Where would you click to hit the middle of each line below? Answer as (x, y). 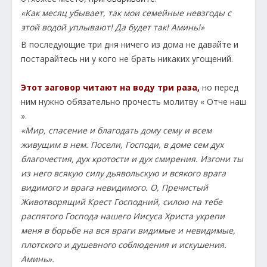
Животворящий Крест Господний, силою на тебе (122, 202)
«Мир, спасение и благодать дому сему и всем (116, 131)
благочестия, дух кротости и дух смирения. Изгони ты (132, 159)
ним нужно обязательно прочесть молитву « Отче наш (133, 102)
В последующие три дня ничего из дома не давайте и (130, 45)
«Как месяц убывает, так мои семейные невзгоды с (126, 13)
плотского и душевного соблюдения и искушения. (124, 245)
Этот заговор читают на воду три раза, (110, 88)
